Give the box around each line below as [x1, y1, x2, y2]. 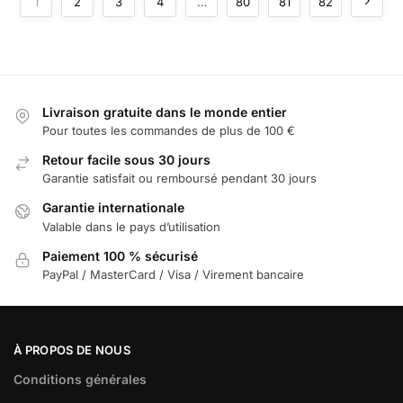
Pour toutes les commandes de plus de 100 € [42, 122, 295, 138]
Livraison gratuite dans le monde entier [42, 103, 287, 120]
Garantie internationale [42, 200, 184, 216]
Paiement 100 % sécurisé [42, 247, 198, 264]
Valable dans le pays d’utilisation [42, 219, 220, 234]
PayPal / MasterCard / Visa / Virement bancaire [42, 267, 304, 282]
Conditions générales [13, 372, 147, 388]
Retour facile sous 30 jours [42, 151, 210, 167]
